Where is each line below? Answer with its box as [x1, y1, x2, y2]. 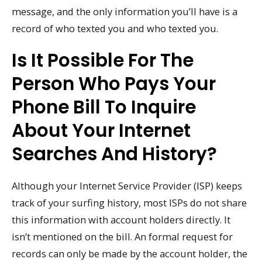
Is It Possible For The [12, 47, 194, 73]
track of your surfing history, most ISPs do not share [12, 195, 247, 209]
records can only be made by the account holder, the [12, 246, 247, 260]
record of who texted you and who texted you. [12, 22, 218, 36]
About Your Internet [12, 117, 191, 143]
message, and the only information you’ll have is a [12, 5, 237, 19]
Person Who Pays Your [12, 70, 216, 96]
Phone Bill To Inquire [12, 94, 196, 120]
